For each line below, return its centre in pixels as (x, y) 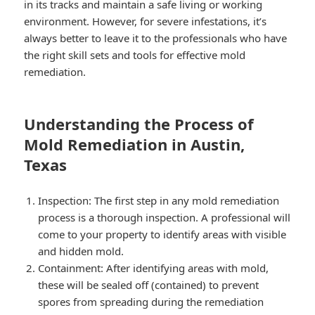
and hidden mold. (81, 251)
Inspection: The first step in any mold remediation (159, 200)
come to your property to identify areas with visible (162, 234)
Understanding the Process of (139, 123)
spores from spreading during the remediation (151, 301)
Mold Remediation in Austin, (135, 144)
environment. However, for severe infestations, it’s (146, 21)
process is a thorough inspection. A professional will (165, 217)
